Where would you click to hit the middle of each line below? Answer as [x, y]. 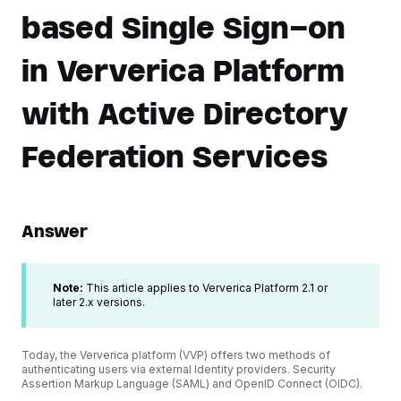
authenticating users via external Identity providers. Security [179, 369]
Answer [55, 231]
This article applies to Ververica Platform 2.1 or [205, 288]
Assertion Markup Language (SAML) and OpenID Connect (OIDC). [193, 383]
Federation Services [175, 157]
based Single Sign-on [183, 28]
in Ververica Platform [183, 71]
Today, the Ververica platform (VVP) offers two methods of [176, 354]
